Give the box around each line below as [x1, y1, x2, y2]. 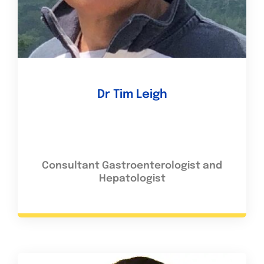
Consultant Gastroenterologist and [42, 160, 222, 171]
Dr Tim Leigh [97, 88, 167, 101]
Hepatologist [98, 173, 166, 184]
